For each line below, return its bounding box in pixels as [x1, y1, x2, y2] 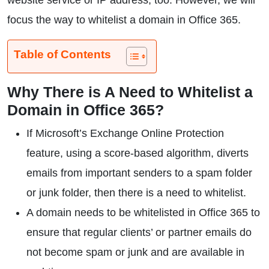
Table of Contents [14, 48, 111, 61]
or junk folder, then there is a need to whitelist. [26, 187, 246, 199]
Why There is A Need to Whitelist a [7, 83, 253, 100]
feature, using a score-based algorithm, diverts [26, 147, 249, 159]
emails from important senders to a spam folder [26, 167, 252, 179]
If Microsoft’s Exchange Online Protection [26, 127, 224, 139]
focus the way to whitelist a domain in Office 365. [7, 14, 241, 26]
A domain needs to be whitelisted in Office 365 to [26, 207, 260, 219]
